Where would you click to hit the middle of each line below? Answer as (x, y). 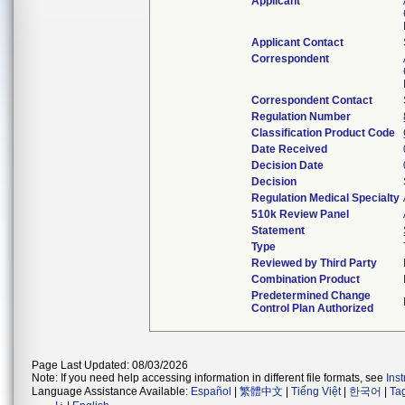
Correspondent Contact (312, 100)
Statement (278, 231)
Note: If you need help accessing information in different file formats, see (209, 378)
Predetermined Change (311, 296)
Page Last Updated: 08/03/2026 (110, 365)
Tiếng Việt (316, 391)
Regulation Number (301, 117)
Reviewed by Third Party (315, 263)
